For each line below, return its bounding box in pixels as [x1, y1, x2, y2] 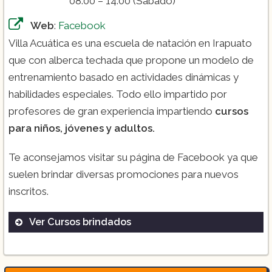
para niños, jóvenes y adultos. [8, 121, 155, 134]
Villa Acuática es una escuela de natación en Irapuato [8, 36, 252, 49]
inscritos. [8, 185, 49, 197]
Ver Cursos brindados [29, 216, 131, 228]
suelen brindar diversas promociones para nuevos [8, 168, 239, 180]
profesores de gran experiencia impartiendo [8, 104, 215, 117]
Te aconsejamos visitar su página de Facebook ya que [8, 151, 258, 163]
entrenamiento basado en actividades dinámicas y [8, 70, 239, 83]
